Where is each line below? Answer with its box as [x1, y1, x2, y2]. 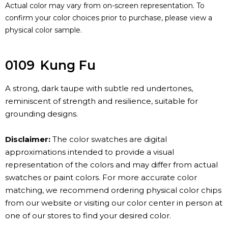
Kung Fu [40, 58, 96, 73]
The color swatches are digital [50, 134, 167, 145]
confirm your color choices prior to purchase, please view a [5, 13, 212, 23]
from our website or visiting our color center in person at [5, 198, 222, 208]
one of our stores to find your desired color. [5, 211, 171, 221]
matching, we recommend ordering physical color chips [5, 185, 221, 195]
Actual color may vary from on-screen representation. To [5, 1, 205, 11]
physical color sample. [5, 25, 82, 35]
